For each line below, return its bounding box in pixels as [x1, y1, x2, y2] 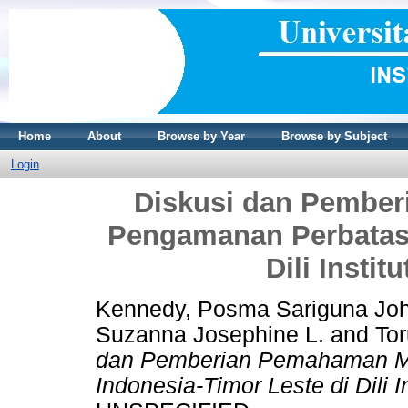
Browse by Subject [281, 129, 387, 143]
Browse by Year [158, 129, 245, 143]
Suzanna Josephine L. [96, 321, 324, 347]
